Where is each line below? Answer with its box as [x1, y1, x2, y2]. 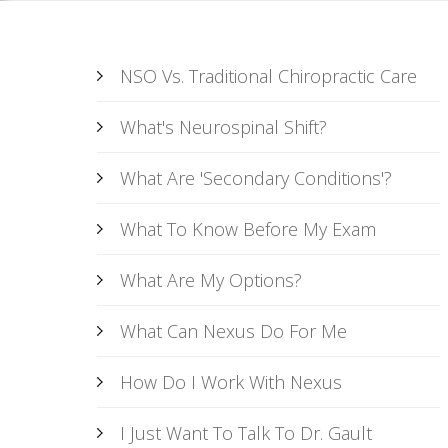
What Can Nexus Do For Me [120, 319, 348, 343]
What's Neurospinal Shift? [120, 115, 328, 139]
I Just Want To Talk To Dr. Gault [120, 421, 373, 445]
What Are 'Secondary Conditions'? [120, 166, 393, 190]
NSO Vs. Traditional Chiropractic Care [120, 64, 418, 88]
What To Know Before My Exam [120, 217, 377, 241]
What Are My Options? [120, 268, 303, 292]
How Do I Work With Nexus [120, 370, 343, 394]
